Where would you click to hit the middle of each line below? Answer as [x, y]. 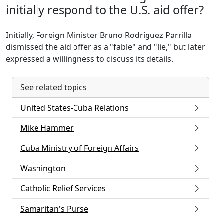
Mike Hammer [47, 128]
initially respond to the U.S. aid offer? [105, 10]
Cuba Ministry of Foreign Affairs [79, 148]
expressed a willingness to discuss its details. [90, 59]
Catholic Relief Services [63, 189]
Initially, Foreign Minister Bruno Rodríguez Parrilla [99, 35]
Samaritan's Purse [54, 209]
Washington [43, 168]
